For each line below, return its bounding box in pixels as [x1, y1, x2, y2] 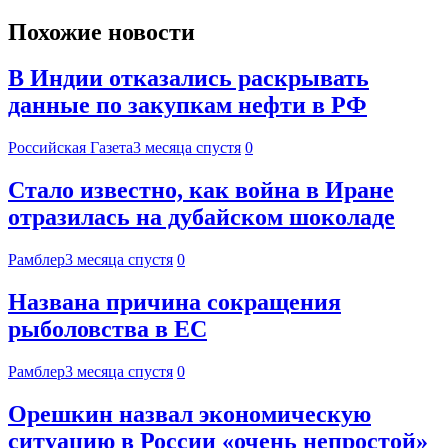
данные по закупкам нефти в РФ [8, 92, 367, 119]
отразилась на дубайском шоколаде [8, 204, 395, 231]
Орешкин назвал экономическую [8, 400, 371, 427]
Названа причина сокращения [8, 289, 341, 316]
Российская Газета [8, 139, 133, 157]
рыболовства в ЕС [8, 316, 207, 343]
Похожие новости [8, 18, 195, 45]
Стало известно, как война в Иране [8, 177, 394, 204]
